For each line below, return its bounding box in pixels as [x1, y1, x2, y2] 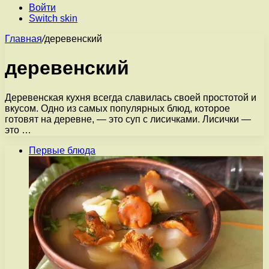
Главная [5, 34, 42, 44]
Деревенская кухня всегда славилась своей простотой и [5, 92, 256, 103]
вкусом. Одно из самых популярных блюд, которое [5, 103, 230, 113]
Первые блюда [29, 145, 95, 156]
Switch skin [29, 13, 77, 23]
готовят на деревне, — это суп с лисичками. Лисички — [5, 113, 251, 124]
